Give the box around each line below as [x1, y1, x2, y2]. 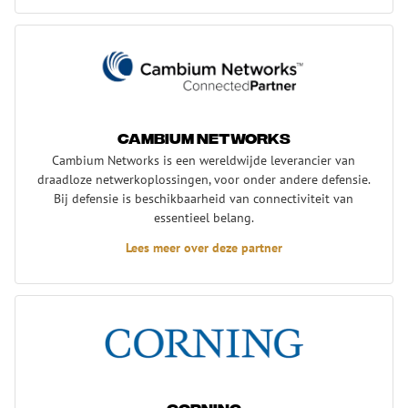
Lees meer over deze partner [125, 238, 282, 256]
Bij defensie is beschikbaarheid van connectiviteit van [54, 189, 354, 207]
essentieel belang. [153, 208, 254, 226]
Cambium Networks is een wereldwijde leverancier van [52, 150, 356, 168]
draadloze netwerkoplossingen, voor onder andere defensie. [36, 169, 371, 188]
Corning [15, 296, 63, 315]
